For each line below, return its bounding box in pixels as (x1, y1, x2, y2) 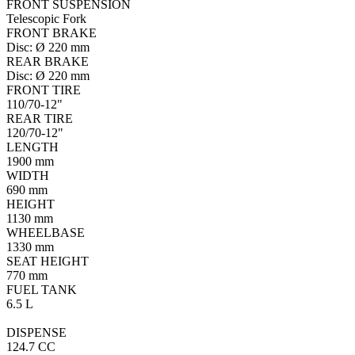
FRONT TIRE (6, 83, 81, 97)
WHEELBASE (6, 226, 85, 240)
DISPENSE (6, 326, 67, 340)
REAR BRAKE (6, 55, 89, 69)
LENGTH (6, 140, 59, 155)
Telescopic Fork (6, 12, 86, 26)
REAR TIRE (6, 112, 73, 126)
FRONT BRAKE (6, 26, 97, 40)
